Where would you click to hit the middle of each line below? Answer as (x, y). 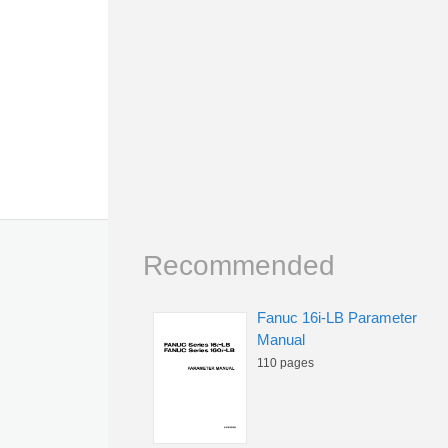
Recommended (239, 265)
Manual (281, 339)
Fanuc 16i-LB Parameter (337, 317)
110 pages (285, 363)
